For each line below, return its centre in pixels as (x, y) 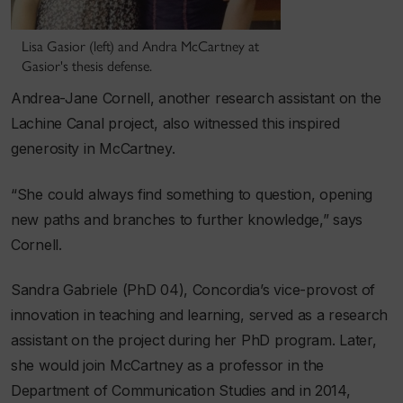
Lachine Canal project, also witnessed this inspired (175, 124)
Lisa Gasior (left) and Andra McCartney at (140, 47)
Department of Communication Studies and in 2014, (181, 391)
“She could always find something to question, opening (192, 194)
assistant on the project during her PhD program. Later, (194, 340)
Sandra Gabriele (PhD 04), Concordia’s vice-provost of (193, 290)
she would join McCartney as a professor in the (168, 366)
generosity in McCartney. (93, 149)
